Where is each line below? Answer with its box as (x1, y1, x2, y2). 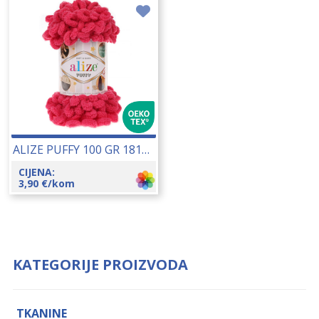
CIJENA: (19, 165, 56, 179)
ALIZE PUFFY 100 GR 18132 (142, 142, 150, 158)
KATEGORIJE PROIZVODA (13, 255, 189, 275)
